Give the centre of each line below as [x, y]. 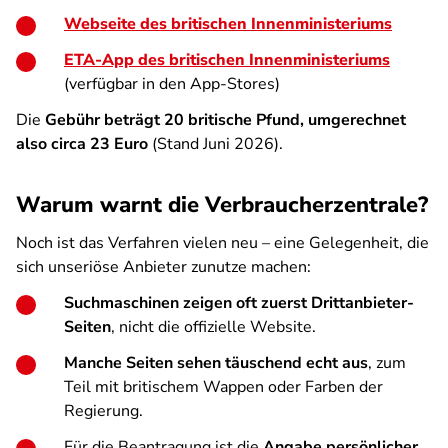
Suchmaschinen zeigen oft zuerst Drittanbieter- [239, 303]
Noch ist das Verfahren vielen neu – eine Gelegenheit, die [222, 243]
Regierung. [103, 411]
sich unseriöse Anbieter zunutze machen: [163, 267]
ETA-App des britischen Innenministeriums [227, 60]
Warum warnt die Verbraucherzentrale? [222, 205]
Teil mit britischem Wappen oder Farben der [223, 387]
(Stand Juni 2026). [215, 144]
